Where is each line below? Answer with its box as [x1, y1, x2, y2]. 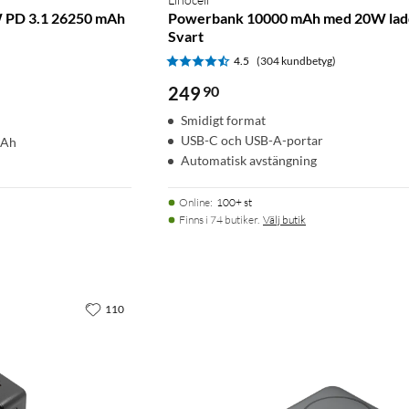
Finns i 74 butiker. [179, 212, 259, 226]
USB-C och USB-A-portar [181, 131, 323, 148]
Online [179, 194, 210, 209]
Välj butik [263, 212, 306, 226]
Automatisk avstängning [181, 152, 317, 168]
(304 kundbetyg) [257, 53, 336, 68]
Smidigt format [181, 111, 266, 128]
